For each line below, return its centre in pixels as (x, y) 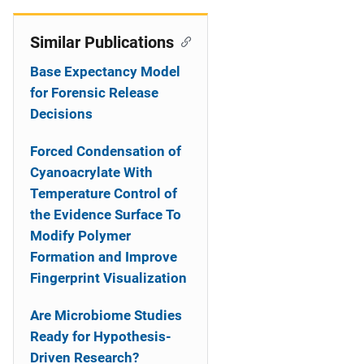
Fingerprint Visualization (108, 278)
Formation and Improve (104, 257)
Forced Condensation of (106, 151)
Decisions (61, 114)
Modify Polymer (80, 236)
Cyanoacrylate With (91, 172)
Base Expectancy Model (105, 71)
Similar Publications (102, 42)
